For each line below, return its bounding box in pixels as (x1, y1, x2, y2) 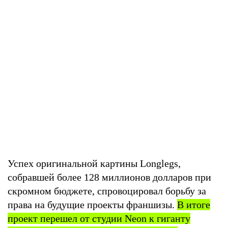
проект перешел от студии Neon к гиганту (8, 212, 190, 224)
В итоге (177, 198, 210, 210)
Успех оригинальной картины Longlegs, (8, 157, 181, 169)
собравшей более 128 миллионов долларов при (8, 171, 211, 183)
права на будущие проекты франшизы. (8, 198, 177, 210)
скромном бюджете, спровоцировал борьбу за (8, 185, 206, 196)
